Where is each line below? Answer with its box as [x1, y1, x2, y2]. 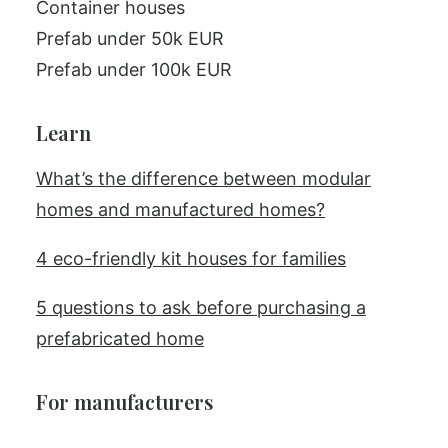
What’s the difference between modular [36, 168, 371, 189]
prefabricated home [36, 328, 204, 349]
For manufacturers [36, 388, 213, 415]
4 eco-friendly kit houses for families [36, 248, 346, 269]
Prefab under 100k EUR [36, 59, 232, 80]
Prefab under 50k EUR [36, 28, 224, 49]
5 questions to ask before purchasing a [36, 297, 366, 318]
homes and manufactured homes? [36, 199, 325, 220]
